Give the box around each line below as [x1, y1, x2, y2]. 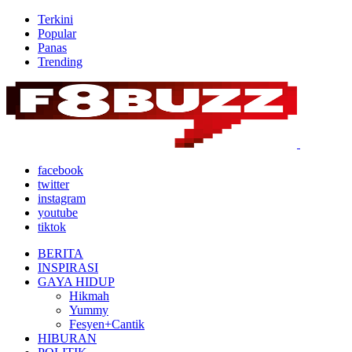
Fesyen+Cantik [69, 317, 145, 331]
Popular [38, 27, 76, 40]
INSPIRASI [38, 261, 98, 274]
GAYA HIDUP [38, 275, 115, 288]
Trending [38, 55, 82, 68]
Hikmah [69, 289, 109, 302]
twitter [38, 178, 69, 191]
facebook [38, 163, 83, 177]
